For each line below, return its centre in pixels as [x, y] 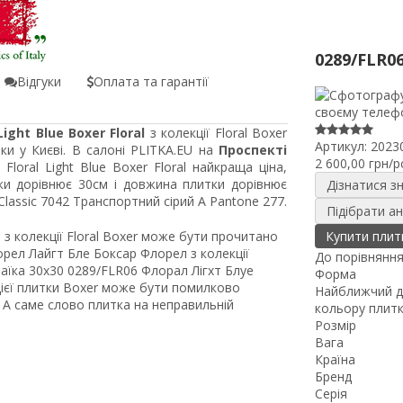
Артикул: [342, 147]
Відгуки [39, 82]
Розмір [335, 326]
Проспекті [253, 150]
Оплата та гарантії [151, 82]
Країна [335, 360]
